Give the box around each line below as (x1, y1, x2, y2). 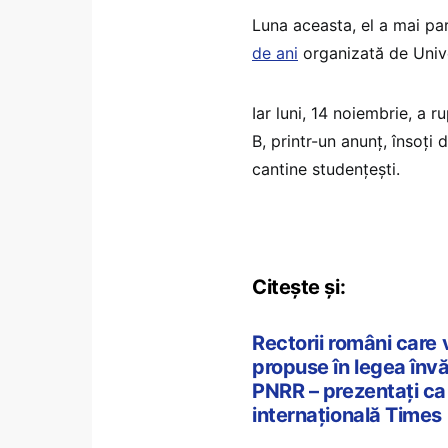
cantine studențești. (252, 158, 400, 179)
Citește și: (252, 274, 346, 299)
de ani (252, 42, 298, 63)
